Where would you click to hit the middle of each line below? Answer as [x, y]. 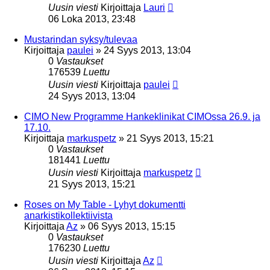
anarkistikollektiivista [68, 215]
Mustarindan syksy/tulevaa [81, 39]
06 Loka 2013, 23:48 [92, 19]
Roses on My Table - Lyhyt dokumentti [105, 204]
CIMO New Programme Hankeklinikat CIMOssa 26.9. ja [142, 116]
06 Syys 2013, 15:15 [132, 226]
